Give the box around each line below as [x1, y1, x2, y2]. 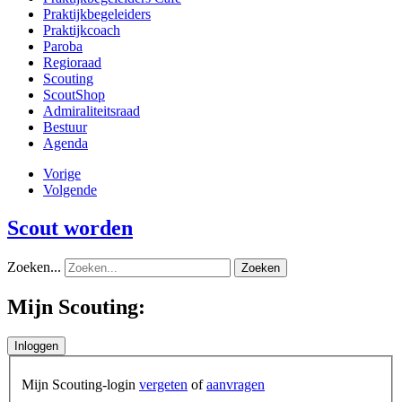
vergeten [139, 377, 188, 393]
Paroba [43, 38, 83, 54]
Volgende [43, 181, 97, 197]
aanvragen [206, 377, 265, 393]
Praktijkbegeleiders [43, 5, 151, 22]
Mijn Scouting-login [22, 377, 139, 393]
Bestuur [43, 118, 87, 135]
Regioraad [43, 54, 101, 70]
